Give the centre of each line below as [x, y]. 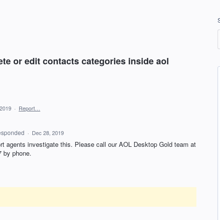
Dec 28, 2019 [48, 133]
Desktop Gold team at [164, 144]
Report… [29, 108]
